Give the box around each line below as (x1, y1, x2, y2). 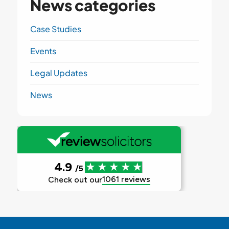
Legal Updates (30, 67, 87, 78)
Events (30, 45, 56, 56)
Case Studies (30, 23, 81, 34)
